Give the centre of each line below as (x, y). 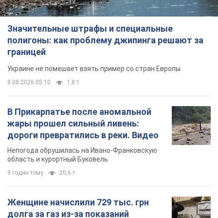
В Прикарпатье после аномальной (79, 112)
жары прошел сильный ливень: (73, 124)
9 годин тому (25, 173)
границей (27, 52)
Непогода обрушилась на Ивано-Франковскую (82, 151)
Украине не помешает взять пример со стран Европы (94, 69)
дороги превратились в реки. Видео (83, 135)
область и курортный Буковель (58, 159)
